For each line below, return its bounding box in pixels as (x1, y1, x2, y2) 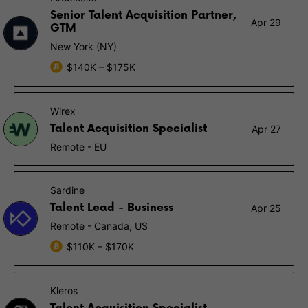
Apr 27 (252, 123, 281, 135)
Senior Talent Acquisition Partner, (50, 9, 236, 22)
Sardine (50, 184, 85, 196)
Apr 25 (251, 202, 281, 214)
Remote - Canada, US (50, 220, 148, 232)
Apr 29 (251, 16, 281, 28)
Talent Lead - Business (50, 201, 173, 214)
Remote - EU (50, 141, 107, 153)
